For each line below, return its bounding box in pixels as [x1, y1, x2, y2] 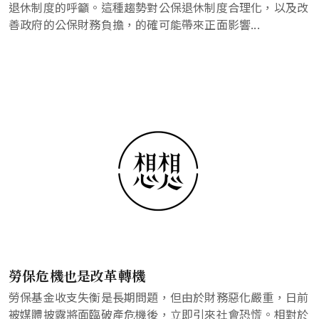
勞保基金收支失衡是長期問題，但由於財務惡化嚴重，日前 [9, 288, 309, 305]
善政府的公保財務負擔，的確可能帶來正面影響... [9, 16, 260, 33]
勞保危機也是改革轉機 [9, 266, 145, 285]
